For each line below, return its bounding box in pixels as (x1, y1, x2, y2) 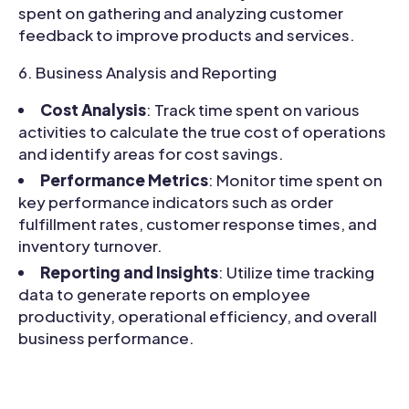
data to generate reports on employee (18, 283, 310, 304)
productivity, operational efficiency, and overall (18, 305, 377, 326)
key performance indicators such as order (18, 191, 333, 212)
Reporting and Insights (40, 261, 218, 282)
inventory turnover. (18, 235, 163, 256)
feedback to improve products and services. (18, 24, 355, 45)
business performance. (18, 327, 194, 348)
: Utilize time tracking (218, 261, 374, 282)
